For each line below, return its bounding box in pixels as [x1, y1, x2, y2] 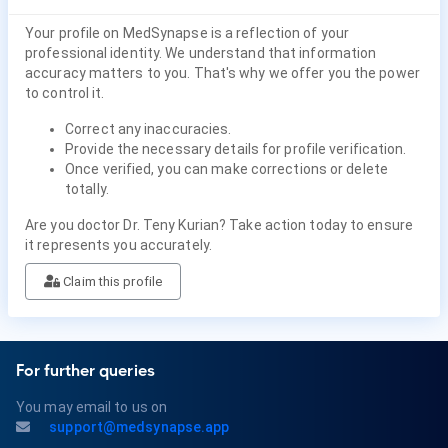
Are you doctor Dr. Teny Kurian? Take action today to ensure [25, 217, 413, 233]
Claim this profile [60, 274, 163, 289]
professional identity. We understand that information [25, 45, 377, 61]
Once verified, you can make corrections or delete [65, 161, 388, 177]
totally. [65, 181, 109, 197]
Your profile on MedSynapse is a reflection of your [25, 25, 350, 41]
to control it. [25, 85, 105, 101]
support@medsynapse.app [46, 419, 230, 435]
